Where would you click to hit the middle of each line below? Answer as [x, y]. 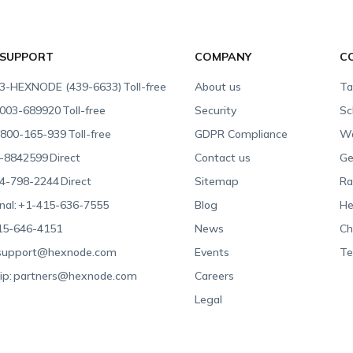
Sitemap [217, 181]
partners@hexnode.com [76, 275]
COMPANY [223, 56]
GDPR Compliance [242, 134]
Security [216, 110]
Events [212, 252]
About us [218, 86]
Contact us [223, 157]
